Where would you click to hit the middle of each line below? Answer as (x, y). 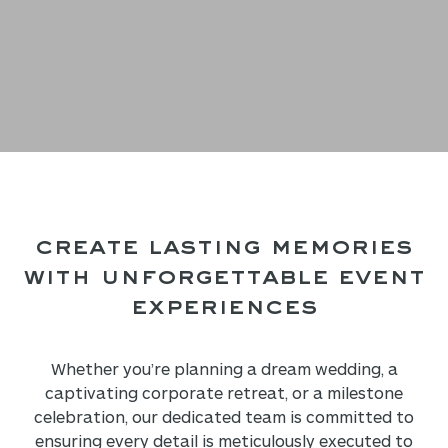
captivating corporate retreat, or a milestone (224, 392)
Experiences (224, 307)
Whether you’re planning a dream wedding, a (224, 368)
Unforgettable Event (257, 277)
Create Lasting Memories (224, 247)
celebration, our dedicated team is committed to (224, 416)
